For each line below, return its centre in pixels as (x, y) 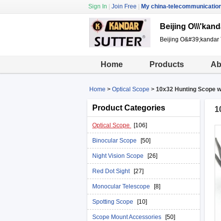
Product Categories (129, 108)
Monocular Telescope (122, 186)
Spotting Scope (113, 202)
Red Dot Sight (112, 171)
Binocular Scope (115, 141)
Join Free (124, 6)
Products (167, 64)
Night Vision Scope (119, 156)
